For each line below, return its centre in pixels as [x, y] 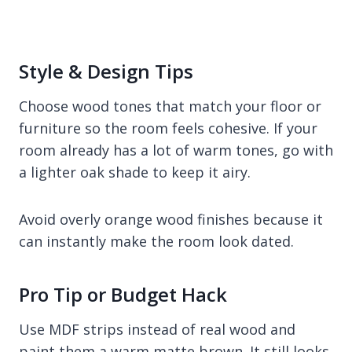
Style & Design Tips [106, 71]
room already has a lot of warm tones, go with [176, 150]
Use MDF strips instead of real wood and [157, 330]
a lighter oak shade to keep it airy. [135, 172]
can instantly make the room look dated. [156, 242]
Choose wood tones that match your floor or [170, 106]
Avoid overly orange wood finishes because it [171, 220]
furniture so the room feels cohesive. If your [168, 128]
